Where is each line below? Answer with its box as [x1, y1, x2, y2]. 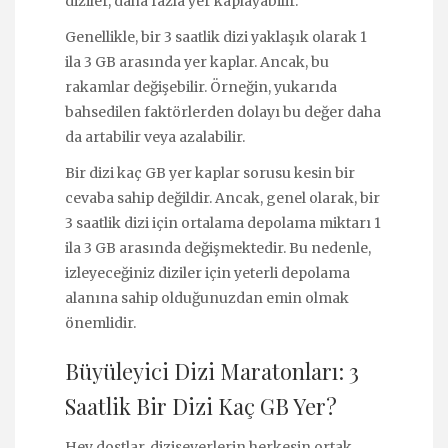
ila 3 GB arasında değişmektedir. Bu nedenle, [65, 239, 371, 258]
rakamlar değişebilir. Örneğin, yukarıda [65, 77, 337, 96]
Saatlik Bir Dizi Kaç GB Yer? [65, 390, 337, 421]
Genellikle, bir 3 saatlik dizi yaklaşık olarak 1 [65, 27, 367, 46]
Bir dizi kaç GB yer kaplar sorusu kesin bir [65, 164, 355, 183]
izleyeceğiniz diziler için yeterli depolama [65, 264, 350, 283]
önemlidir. [65, 314, 136, 333]
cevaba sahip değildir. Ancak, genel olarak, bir [65, 189, 380, 208]
